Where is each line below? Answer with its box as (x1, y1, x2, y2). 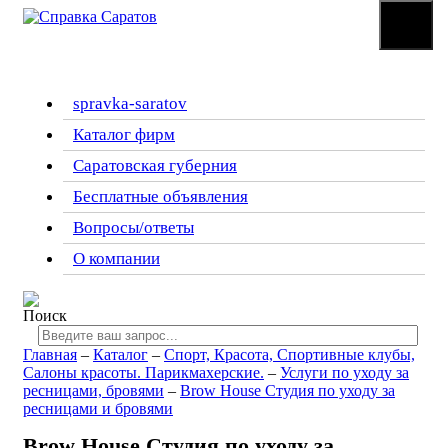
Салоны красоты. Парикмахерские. (23, 364, 264, 381)
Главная (23, 346, 77, 363)
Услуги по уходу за (280, 364, 409, 381)
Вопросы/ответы (73, 218, 194, 237)
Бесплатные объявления (73, 187, 248, 206)
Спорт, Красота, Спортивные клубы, (164, 346, 415, 363)
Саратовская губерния (73, 156, 237, 175)
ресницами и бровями (23, 400, 173, 417)
